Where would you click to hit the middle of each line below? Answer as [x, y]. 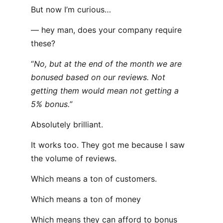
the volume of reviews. [74, 158]
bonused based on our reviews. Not [98, 77]
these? [43, 43]
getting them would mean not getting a [105, 91]
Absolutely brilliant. [67, 124]
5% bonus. [50, 104]
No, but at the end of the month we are [108, 64]
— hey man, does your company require [106, 30]
